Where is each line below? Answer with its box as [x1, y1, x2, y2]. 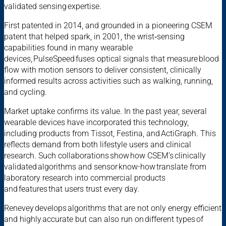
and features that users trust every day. [4, 184, 142, 194]
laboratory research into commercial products [4, 173, 165, 183]
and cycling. [4, 87, 50, 97]
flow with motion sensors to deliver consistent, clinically [4, 65, 201, 75]
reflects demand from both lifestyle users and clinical [4, 139, 191, 149]
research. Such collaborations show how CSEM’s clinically [4, 150, 206, 160]
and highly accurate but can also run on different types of [4, 214, 203, 224]
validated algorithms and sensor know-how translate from [4, 161, 206, 172]
